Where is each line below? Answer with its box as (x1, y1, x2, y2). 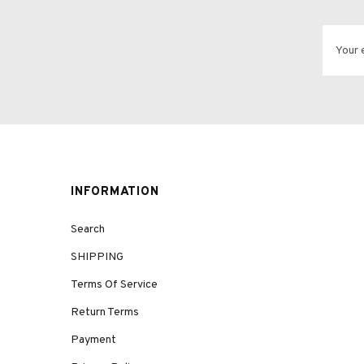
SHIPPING (71, 250, 123, 264)
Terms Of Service (71, 278, 158, 292)
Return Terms (71, 305, 139, 319)
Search (71, 223, 105, 236)
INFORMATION (71, 184, 159, 200)
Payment (71, 333, 116, 347)
